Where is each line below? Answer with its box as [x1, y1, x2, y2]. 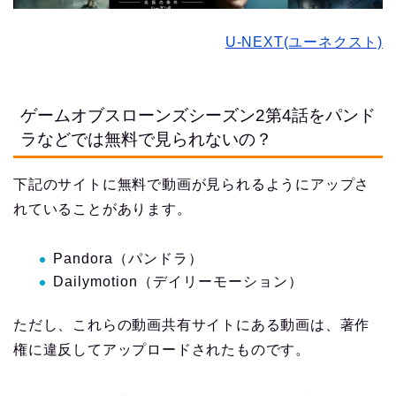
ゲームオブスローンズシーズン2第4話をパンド [20, 105, 376, 125]
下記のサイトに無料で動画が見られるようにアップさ [13, 176, 370, 192]
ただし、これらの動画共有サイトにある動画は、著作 [13, 317, 370, 333]
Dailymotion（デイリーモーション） [53, 274, 303, 290]
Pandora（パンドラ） [53, 250, 203, 266]
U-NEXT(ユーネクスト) [225, 34, 383, 50]
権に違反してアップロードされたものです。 [13, 342, 310, 358]
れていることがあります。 [13, 201, 192, 217]
